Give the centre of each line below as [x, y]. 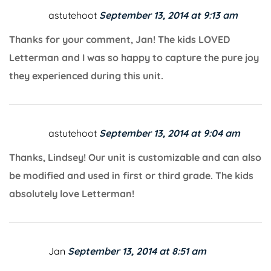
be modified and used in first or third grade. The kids [131, 175]
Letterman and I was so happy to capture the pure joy [134, 57]
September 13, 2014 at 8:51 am [137, 251]
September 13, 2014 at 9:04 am [170, 133]
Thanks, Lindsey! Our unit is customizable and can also [135, 157]
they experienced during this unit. [86, 75]
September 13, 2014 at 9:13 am [168, 15]
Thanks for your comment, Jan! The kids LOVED [119, 39]
